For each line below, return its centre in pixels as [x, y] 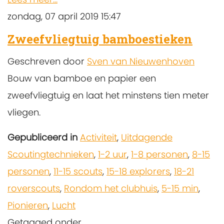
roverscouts [34, 188]
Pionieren [28, 205]
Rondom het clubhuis [111, 188]
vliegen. [24, 112]
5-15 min [180, 188]
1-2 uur [112, 154]
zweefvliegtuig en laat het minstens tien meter [108, 95]
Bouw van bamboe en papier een [82, 78]
